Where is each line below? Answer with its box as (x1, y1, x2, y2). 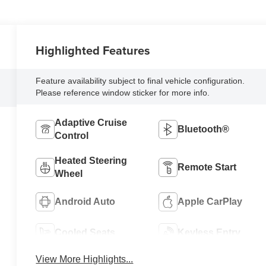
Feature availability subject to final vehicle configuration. (36, 76, 245, 86)
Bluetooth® (177, 124, 229, 135)
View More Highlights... (36, 254, 134, 265)
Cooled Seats (55, 227, 116, 238)
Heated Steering (55, 156, 128, 166)
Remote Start (177, 162, 236, 173)
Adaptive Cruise (55, 118, 128, 128)
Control (55, 131, 89, 141)
